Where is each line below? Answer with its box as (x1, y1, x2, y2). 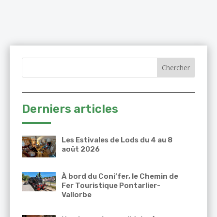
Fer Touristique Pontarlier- (62, 181, 160, 190)
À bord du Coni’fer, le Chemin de (62, 172, 178, 181)
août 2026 (62, 145, 100, 154)
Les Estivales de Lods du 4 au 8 (62, 136, 172, 145)
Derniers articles (22, 102, 118, 116)
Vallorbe (62, 190, 92, 200)
